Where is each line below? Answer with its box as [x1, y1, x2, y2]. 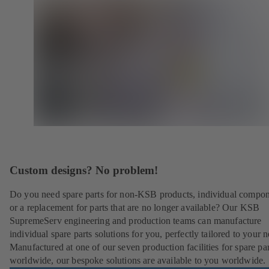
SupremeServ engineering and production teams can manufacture [10, 215, 262, 226]
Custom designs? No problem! [10, 164, 158, 177]
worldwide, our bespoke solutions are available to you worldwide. [10, 255, 266, 265]
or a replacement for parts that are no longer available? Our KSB [10, 202, 260, 213]
